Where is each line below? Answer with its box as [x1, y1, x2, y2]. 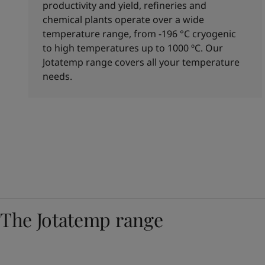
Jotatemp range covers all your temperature [43, 56, 240, 69]
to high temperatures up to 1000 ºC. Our [43, 41, 223, 54]
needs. [43, 70, 72, 83]
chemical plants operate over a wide [43, 13, 204, 26]
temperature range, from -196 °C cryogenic [43, 27, 236, 40]
